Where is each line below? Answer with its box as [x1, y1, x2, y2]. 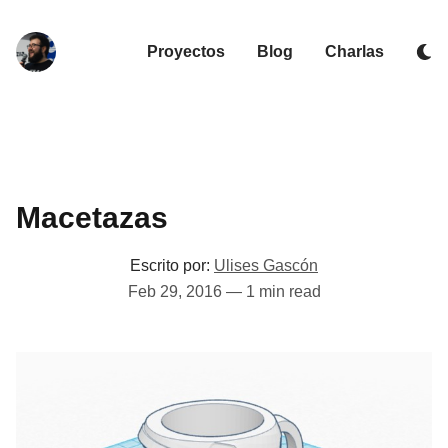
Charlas [325, 43, 384, 60]
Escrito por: [130, 257, 210, 274]
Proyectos [147, 43, 225, 60]
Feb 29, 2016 [127, 283, 222, 300]
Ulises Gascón [214, 257, 318, 274]
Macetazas [16, 201, 168, 234]
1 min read [245, 283, 321, 300]
